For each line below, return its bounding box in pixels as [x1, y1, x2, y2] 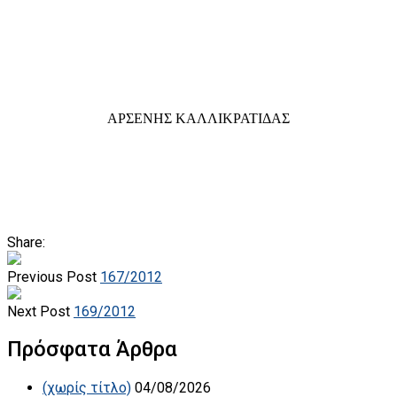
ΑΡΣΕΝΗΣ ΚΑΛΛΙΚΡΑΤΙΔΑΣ [107, 110, 290, 126]
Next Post [7, 302, 70, 320]
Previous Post [7, 268, 97, 285]
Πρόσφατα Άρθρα [7, 337, 177, 362]
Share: [7, 233, 45, 251]
